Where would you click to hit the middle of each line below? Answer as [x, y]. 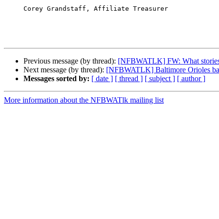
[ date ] [102, 79]
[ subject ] [160, 79]
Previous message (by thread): [71, 61]
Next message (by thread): [65, 70]
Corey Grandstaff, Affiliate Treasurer [14, 9]
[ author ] [191, 79]
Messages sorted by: [56, 79]
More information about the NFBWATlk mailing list [84, 100]
